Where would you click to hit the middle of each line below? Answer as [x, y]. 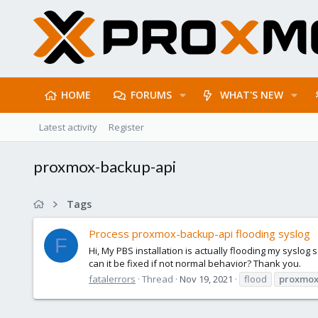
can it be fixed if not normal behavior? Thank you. [195, 263]
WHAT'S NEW [252, 95]
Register [126, 127]
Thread [158, 279]
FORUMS [151, 95]
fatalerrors [112, 279]
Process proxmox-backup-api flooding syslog [199, 234]
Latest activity [68, 127]
